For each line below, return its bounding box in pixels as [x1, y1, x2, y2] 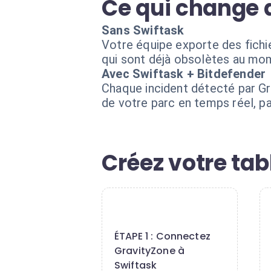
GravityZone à [114, 244, 184, 258]
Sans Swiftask [102, 23, 184, 38]
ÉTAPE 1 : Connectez [114, 229, 211, 243]
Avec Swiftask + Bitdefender [102, 67, 266, 81]
